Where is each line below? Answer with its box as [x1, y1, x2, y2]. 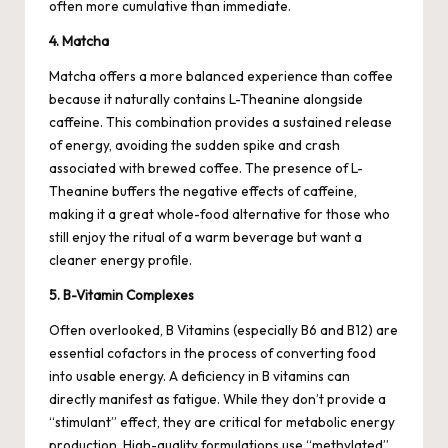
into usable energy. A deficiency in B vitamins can [49, 366, 350, 385]
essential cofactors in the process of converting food [49, 343, 376, 362]
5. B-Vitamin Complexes [49, 285, 194, 304]
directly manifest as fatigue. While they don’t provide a [49, 389, 386, 408]
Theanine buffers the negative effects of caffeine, [49, 181, 357, 200]
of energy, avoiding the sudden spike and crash [49, 135, 340, 154]
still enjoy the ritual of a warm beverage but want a [49, 227, 362, 246]
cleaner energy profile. [49, 250, 192, 269]
